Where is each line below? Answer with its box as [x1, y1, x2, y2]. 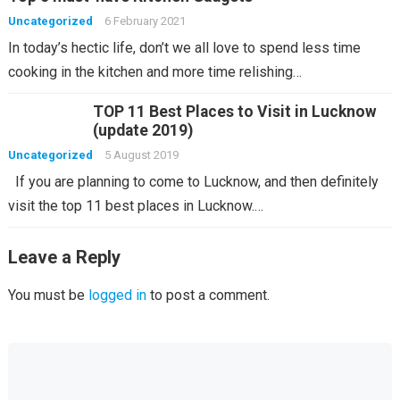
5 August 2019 [104, 148, 179, 162]
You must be [7, 287, 88, 304]
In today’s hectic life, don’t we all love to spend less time [7, 39, 361, 56]
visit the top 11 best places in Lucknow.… [7, 197, 263, 214]
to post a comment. [146, 287, 270, 304]
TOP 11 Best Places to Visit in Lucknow [92, 103, 377, 121]
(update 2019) [92, 121, 193, 139]
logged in [87, 287, 146, 304]
